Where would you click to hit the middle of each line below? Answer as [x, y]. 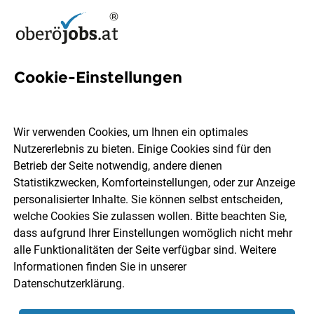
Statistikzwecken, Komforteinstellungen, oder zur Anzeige [155, 183]
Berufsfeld [216, 223]
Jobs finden [157, 269]
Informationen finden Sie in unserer [100, 267]
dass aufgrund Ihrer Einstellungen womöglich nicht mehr [153, 233]
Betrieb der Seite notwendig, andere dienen [118, 166]
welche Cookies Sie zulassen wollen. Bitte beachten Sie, [150, 217]
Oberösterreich [87, 124]
